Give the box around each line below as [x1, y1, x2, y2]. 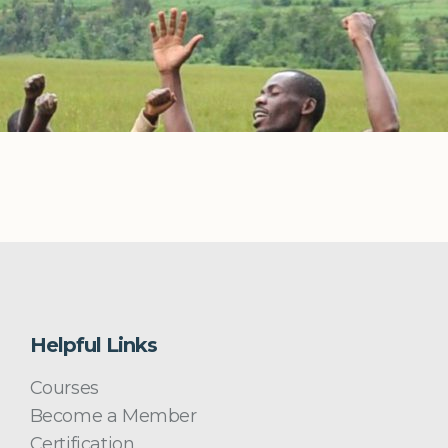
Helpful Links [29, 333, 157, 357]
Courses [29, 377, 99, 399]
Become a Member [29, 405, 197, 427]
